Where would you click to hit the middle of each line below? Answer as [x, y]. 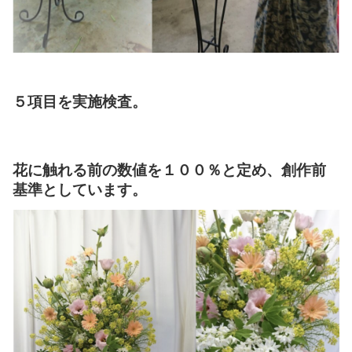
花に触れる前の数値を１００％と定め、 [147, 170]
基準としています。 [80, 190]
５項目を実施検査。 [80, 102]
